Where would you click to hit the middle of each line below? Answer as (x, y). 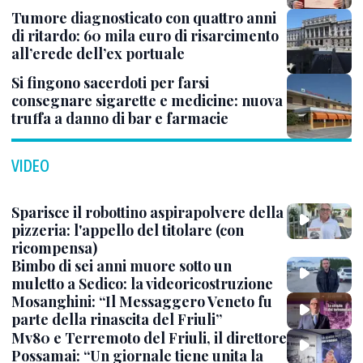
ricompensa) (54, 248)
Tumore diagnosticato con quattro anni (144, 18)
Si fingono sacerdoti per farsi (110, 83)
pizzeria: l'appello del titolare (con (128, 230)
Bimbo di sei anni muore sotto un (122, 266)
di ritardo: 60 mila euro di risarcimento (145, 36)
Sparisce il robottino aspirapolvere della (147, 212)
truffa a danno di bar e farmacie (120, 118)
